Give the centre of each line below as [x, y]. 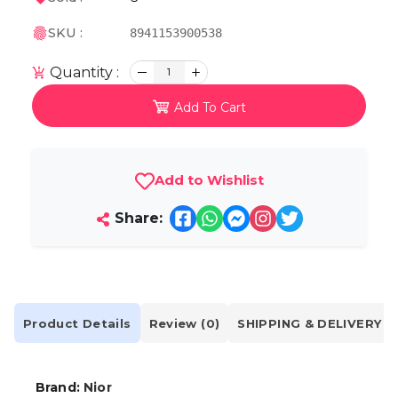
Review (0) [184, 323]
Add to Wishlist [209, 180]
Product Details [77, 323]
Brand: [60, 388]
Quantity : [83, 72]
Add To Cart [211, 107]
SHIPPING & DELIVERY [310, 323]
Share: [136, 219]
